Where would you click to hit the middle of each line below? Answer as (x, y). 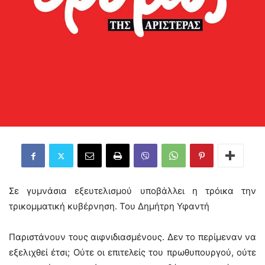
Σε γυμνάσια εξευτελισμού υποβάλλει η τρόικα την (132, 191)
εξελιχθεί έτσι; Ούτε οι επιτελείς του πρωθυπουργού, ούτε (132, 252)
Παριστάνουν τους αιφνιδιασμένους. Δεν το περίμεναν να (132, 237)
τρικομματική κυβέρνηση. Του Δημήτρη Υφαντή (109, 206)
